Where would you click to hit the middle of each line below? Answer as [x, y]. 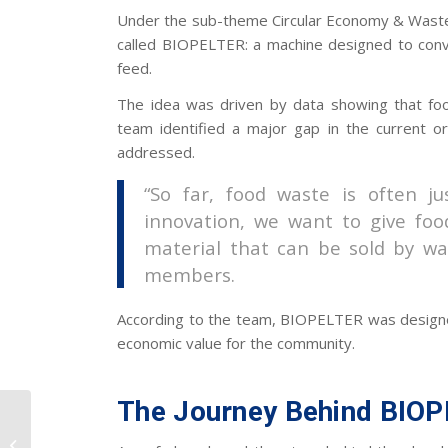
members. [190, 275]
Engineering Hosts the [101, 435]
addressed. [156, 152]
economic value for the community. [236, 342]
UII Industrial [72, 414]
